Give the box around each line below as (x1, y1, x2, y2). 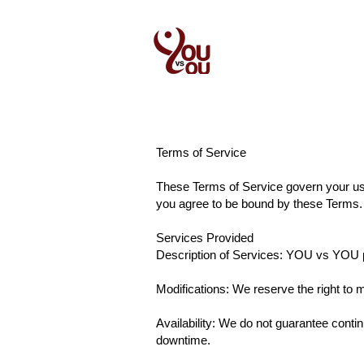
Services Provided (156, 231, 253, 245)
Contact (253, 80, 304, 93)
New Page (243, 45, 305, 58)
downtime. (156, 333, 210, 347)
